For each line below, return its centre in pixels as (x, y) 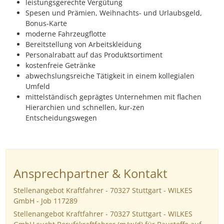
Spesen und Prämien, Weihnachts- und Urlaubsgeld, (114, 13)
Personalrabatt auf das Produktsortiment (94, 55)
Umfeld (38, 86)
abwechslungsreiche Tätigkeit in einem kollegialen (110, 76)
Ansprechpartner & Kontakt (90, 173)
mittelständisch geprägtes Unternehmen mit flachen (113, 97)
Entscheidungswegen (62, 118)
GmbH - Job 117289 (45, 201)
